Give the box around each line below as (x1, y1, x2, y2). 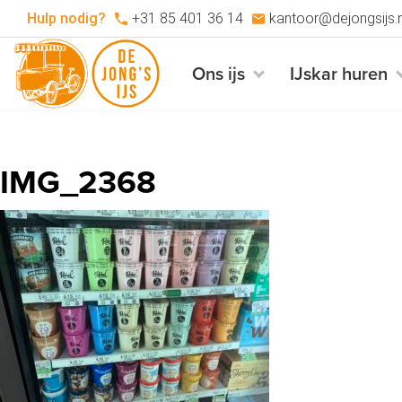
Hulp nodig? (27, 9, 106, 27)
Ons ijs (192, 60, 246, 88)
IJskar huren (290, 60, 389, 88)
